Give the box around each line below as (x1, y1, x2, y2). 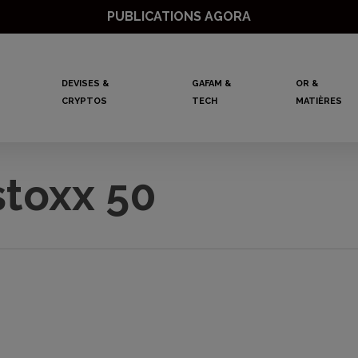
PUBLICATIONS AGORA (106, 9, 251, 24)
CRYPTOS (61, 96, 107, 106)
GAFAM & (192, 78, 232, 89)
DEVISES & (61, 78, 109, 89)
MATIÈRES (295, 96, 342, 106)
